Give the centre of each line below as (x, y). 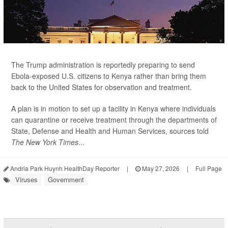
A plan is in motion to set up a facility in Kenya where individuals (113, 108)
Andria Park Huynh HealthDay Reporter (64, 168)
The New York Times (45, 142)
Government (66, 179)
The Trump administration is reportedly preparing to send (103, 65)
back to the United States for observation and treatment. (102, 87)
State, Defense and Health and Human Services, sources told (110, 131)
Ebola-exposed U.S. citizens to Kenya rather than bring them (109, 76)
